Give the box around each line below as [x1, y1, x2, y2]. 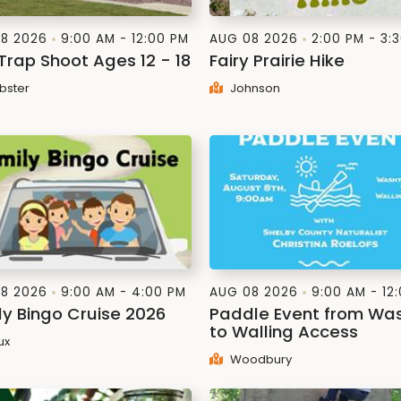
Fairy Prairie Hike [209, 49, 345, 72]
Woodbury [226, 351, 292, 368]
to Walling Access [209, 320, 358, 343]
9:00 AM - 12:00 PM [61, 30, 189, 47]
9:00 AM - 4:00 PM [61, 284, 186, 301]
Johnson [226, 80, 280, 97]
